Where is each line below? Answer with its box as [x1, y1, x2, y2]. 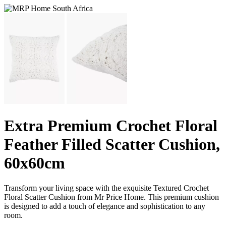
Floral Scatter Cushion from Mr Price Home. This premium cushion [4, 192, 219, 201]
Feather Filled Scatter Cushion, [4, 135, 220, 154]
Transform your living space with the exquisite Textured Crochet [4, 183, 209, 192]
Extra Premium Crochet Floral [4, 117, 217, 135]
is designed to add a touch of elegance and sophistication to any [4, 201, 205, 210]
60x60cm [4, 154, 65, 173]
